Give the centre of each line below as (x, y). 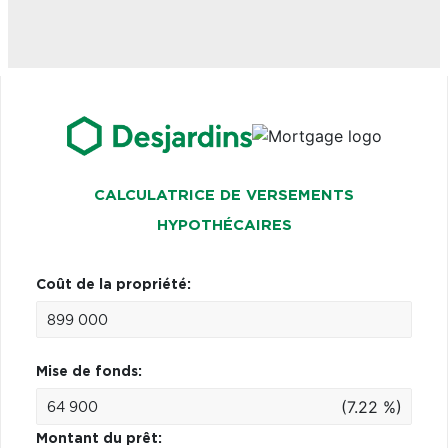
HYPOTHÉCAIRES (224, 225)
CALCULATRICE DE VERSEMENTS (224, 195)
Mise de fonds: (89, 371)
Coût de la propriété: (113, 284)
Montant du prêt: (99, 438)
